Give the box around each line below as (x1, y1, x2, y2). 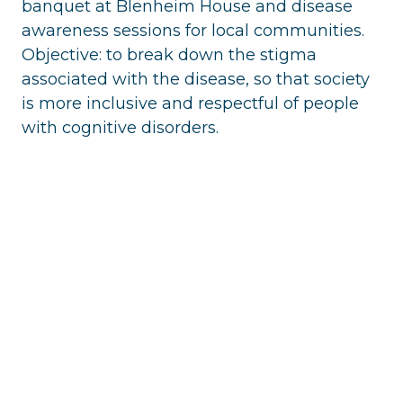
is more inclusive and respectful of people (22, 93, 359, 113)
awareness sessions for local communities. (22, 20, 364, 40)
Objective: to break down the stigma (22, 44, 317, 65)
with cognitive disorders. (22, 117, 219, 138)
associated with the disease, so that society (22, 68, 370, 89)
